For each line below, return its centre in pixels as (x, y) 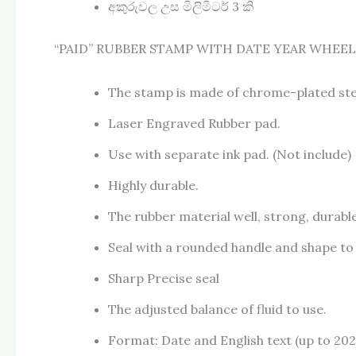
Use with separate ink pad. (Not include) (230, 154)
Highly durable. (153, 185)
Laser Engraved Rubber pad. (194, 123)
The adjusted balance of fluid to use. (217, 309)
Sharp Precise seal (164, 278)
